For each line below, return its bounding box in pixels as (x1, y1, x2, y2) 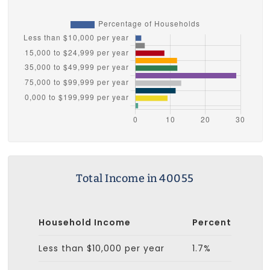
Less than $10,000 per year (39, 242, 165, 254)
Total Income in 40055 (76, 171, 194, 185)
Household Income (39, 216, 131, 228)
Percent (192, 216, 231, 228)
